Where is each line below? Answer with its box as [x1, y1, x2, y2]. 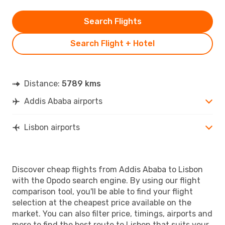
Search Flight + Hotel [70, 38, 155, 48]
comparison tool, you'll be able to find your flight [12, 186, 193, 196]
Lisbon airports [24, 122, 80, 132]
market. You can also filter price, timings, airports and [12, 208, 212, 218]
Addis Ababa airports [24, 96, 102, 106]
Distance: [24, 78, 62, 88]
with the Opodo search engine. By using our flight [12, 175, 200, 185]
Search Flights [83, 16, 142, 26]
